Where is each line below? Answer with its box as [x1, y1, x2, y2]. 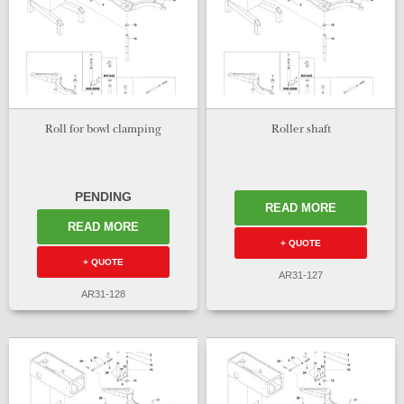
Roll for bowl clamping [45, 124, 161, 136]
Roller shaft [271, 124, 331, 136]
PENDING [75, 188, 132, 204]
